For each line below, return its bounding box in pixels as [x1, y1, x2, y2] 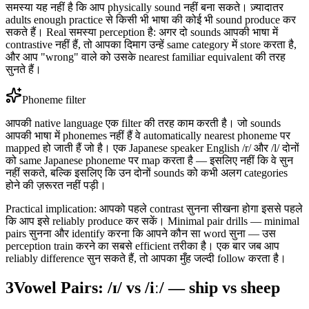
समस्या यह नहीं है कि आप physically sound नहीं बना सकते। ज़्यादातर [6, 1, 283, 14]
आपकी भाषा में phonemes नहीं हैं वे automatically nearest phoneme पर [6, 130, 290, 142]
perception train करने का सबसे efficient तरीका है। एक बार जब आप [6, 240, 279, 252]
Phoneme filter [22, 94, 86, 106]
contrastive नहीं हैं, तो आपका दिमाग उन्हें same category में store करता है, [6, 39, 297, 51]
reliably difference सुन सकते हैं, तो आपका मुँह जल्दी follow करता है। [6, 252, 286, 265]
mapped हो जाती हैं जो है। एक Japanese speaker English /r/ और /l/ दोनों [6, 142, 299, 154]
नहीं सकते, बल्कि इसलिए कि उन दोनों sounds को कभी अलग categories [6, 167, 288, 179]
